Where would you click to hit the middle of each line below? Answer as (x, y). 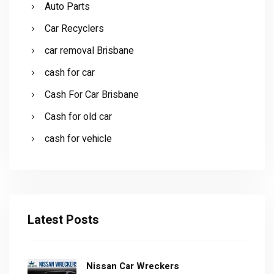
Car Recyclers (74, 29)
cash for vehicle (78, 139)
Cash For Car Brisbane (92, 95)
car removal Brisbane (89, 51)
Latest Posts (63, 220)
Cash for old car (78, 117)
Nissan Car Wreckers (133, 266)
